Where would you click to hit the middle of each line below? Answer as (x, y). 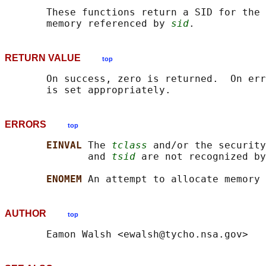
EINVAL (67, 145)
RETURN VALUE (53, 58)
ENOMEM (67, 179)
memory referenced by (88, 24)
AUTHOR (36, 214)
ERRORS (36, 125)
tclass (129, 145)
